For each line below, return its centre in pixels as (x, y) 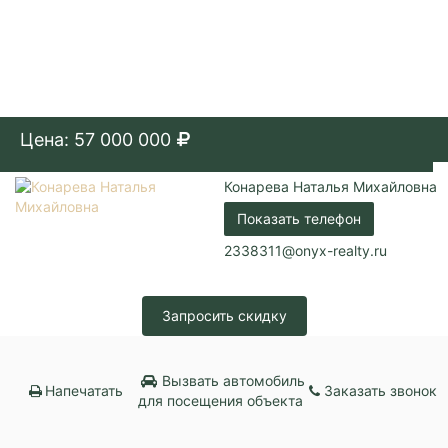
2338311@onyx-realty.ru (305, 250)
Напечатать (84, 390)
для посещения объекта (221, 400)
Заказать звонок (381, 390)
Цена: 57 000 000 (95, 139)
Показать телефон (299, 218)
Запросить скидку (224, 315)
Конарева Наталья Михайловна (330, 186)
